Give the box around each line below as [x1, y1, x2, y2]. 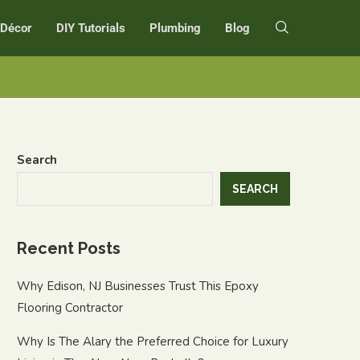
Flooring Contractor [17, 300, 123, 316]
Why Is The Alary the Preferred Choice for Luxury [17, 333, 288, 350]
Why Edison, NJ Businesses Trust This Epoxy [17, 278, 259, 294]
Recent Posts [17, 239, 121, 258]
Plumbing [149, 21, 201, 35]
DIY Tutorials [56, 21, 125, 35]
